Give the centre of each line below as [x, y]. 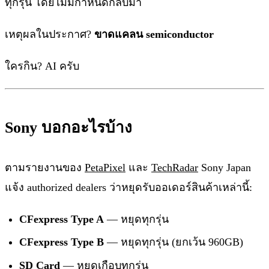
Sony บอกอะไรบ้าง [68, 127]
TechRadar [175, 167]
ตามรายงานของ [45, 167]
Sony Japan [225, 167]
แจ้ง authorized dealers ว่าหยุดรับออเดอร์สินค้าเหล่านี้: [128, 187]
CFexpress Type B [62, 242]
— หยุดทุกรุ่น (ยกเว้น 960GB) [174, 242]
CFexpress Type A [62, 219]
